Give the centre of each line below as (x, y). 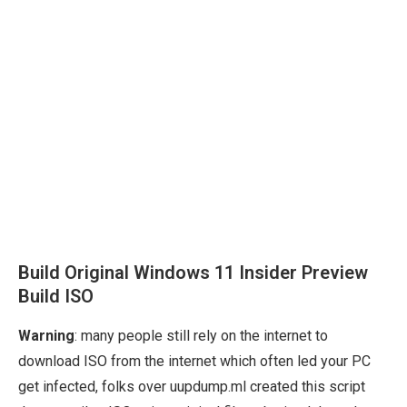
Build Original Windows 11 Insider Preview (193, 273)
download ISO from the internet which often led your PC (194, 362)
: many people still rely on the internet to (201, 336)
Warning (46, 336)
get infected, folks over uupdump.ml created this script (192, 387)
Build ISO (56, 297)
